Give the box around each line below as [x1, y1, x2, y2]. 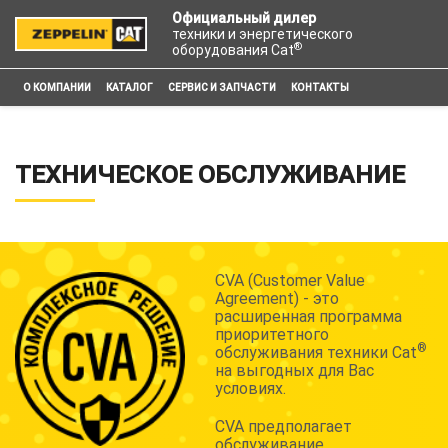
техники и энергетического [172, 26, 354, 42]
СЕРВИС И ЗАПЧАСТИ [167, 82, 276, 94]
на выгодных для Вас [215, 361, 374, 380]
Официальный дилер [172, 10, 317, 26]
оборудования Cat [172, 42, 295, 58]
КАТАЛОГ [105, 82, 153, 94]
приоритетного [215, 325, 329, 344]
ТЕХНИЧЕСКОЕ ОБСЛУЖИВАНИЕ [15, 160, 405, 189]
